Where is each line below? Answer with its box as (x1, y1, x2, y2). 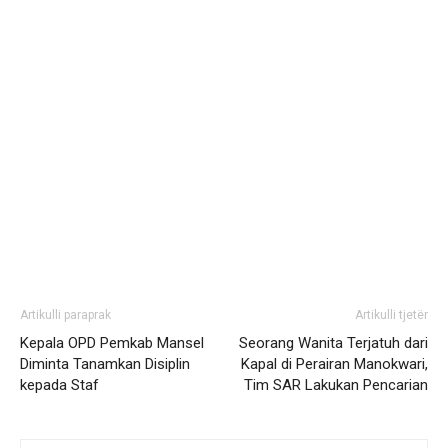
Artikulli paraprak (20, 308, 111, 323)
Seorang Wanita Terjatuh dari (239, 334, 428, 353)
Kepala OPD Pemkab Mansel (20, 334, 204, 353)
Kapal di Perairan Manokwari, (241, 355, 428, 374)
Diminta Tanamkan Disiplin (20, 355, 190, 374)
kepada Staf (20, 376, 99, 395)
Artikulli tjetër (355, 308, 428, 323)
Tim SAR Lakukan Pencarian (244, 376, 428, 395)
